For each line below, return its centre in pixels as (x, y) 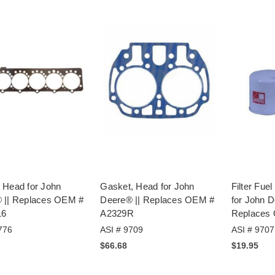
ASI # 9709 (122, 229)
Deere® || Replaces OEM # (157, 199)
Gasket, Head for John (147, 186)
